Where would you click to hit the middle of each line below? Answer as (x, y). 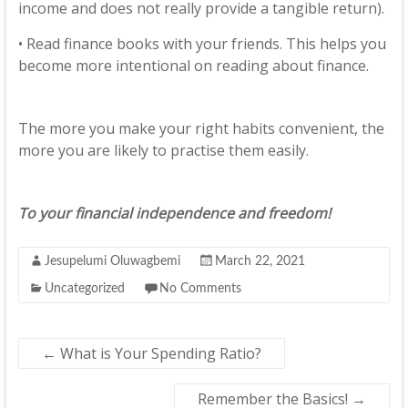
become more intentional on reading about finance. (193, 66)
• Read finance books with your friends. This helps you (202, 44)
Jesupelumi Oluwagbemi (112, 261)
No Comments (200, 289)
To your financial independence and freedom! (174, 213)
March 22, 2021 (260, 261)
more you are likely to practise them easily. (163, 150)
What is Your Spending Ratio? (158, 353)
